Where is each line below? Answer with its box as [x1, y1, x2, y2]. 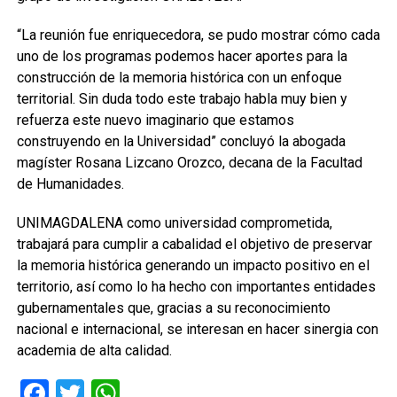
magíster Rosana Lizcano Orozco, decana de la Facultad [16, 154, 362, 171]
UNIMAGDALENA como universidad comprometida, [16, 214, 332, 231]
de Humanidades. [16, 175, 124, 192]
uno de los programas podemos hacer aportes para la [16, 48, 347, 65]
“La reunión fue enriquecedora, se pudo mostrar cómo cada [16, 27, 380, 43]
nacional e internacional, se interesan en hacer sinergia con [16, 321, 378, 338]
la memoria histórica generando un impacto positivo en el [16, 257, 370, 274]
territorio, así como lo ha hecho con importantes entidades [16, 278, 376, 295]
